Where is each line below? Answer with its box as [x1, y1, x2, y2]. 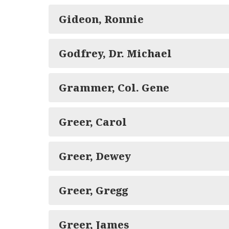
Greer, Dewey [59, 149, 131, 163]
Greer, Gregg [59, 184, 128, 197]
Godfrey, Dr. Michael [59, 47, 172, 60]
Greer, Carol [59, 115, 127, 129]
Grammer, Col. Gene [59, 81, 169, 95]
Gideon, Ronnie [59, 12, 144, 26]
